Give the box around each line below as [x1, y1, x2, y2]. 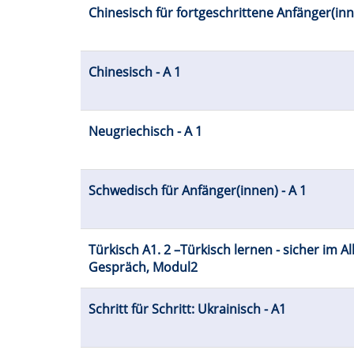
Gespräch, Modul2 [88, 258, 198, 277]
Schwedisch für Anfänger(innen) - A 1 [88, 182, 307, 200]
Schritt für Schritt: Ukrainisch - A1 [88, 300, 286, 318]
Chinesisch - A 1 [88, 63, 181, 81]
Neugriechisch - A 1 [88, 122, 202, 141]
